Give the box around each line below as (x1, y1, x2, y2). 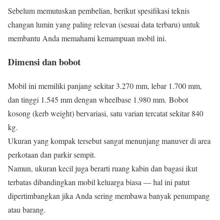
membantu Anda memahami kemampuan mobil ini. (8, 32, 166, 43)
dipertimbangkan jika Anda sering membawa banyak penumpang (8, 191, 210, 201)
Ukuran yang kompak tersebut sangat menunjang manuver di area (8, 136, 211, 146)
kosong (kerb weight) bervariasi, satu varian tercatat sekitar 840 (8, 108, 203, 119)
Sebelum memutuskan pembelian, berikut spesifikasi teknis (8, 5, 190, 16)
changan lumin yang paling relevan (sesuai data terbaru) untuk (8, 19, 200, 29)
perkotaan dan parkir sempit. (8, 149, 96, 160)
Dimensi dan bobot (8, 55, 81, 69)
